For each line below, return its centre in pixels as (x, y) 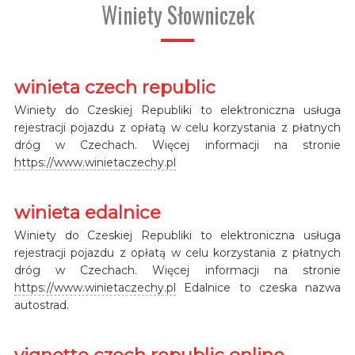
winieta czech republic (115, 87)
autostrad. (41, 305)
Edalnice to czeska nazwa (258, 287)
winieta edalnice (87, 212)
